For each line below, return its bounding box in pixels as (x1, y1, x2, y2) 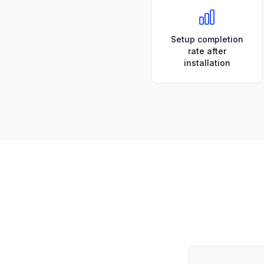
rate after (187, 46, 226, 56)
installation (183, 58, 230, 68)
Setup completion (170, 34, 243, 44)
